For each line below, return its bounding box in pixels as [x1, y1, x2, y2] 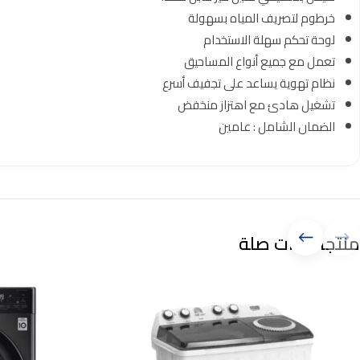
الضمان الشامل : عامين [219, 115, 335, 138]
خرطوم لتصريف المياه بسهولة [188, 6, 335, 30]
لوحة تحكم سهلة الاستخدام [203, 28, 335, 51]
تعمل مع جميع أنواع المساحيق [184, 50, 335, 73]
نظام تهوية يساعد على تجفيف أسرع [162, 72, 335, 95]
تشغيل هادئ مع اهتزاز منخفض [178, 93, 335, 117]
